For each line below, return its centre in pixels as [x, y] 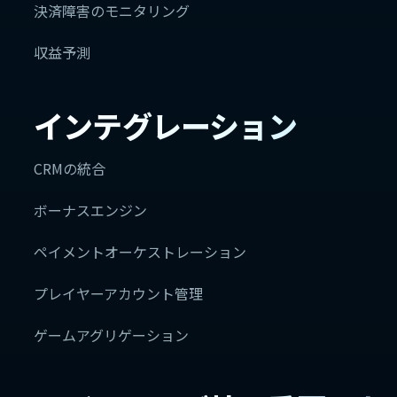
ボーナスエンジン [90, 210]
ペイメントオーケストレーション [140, 252]
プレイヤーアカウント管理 [118, 293]
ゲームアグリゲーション [111, 335]
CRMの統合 [70, 168]
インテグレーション [166, 125]
